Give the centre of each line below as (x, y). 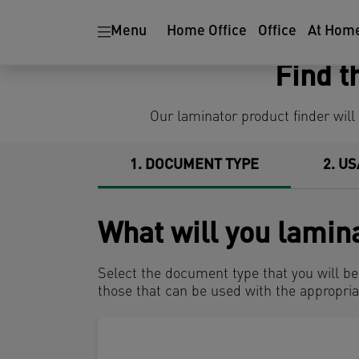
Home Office (207, 32)
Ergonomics (175, 16)
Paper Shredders (296, 16)
